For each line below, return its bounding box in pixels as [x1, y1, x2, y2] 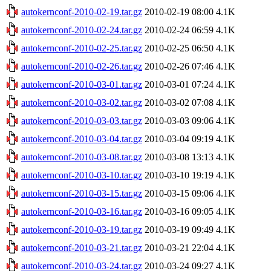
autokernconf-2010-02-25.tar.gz [21, 42, 142, 53]
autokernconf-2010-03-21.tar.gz [21, 242, 142, 253]
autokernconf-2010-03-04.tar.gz [21, 133, 142, 144]
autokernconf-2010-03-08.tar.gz [21, 151, 142, 162]
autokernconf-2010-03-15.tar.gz [21, 188, 142, 198]
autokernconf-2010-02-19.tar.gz [21, 6, 142, 17]
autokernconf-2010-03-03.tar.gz [21, 115, 142, 126]
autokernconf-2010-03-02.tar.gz [21, 97, 142, 108]
